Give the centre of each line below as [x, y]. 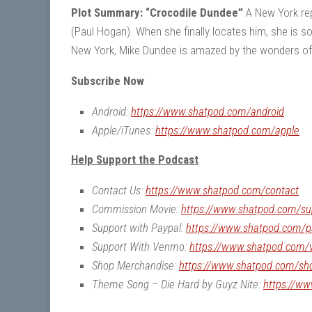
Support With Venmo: [141, 247]
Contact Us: [119, 190]
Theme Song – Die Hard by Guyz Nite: [178, 284]
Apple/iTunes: [124, 131]
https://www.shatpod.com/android [208, 112]
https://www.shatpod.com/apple [227, 131]
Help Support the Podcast [135, 160]
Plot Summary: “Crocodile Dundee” [157, 13]
